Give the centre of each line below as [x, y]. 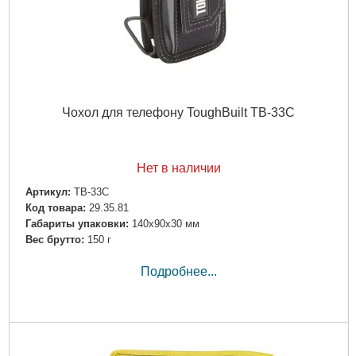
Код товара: [55, 207]
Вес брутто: [54, 239]
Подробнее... [178, 272]
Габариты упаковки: [77, 223]
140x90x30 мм [165, 223]
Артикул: [48, 192]
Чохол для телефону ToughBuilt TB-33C [178, 112]
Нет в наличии [178, 168]
